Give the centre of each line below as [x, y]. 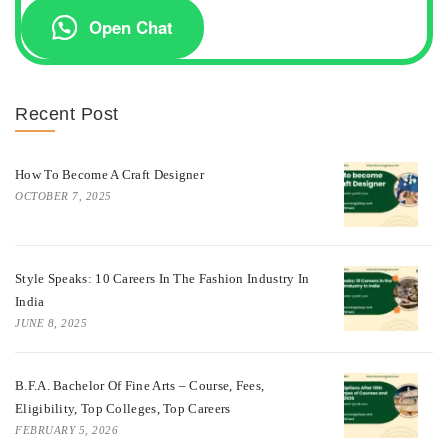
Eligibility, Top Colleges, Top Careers [123, 409]
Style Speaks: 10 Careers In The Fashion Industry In [162, 279]
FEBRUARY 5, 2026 [66, 430]
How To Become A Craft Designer [109, 174]
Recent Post [67, 113]
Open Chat [131, 27]
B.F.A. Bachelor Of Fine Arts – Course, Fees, [140, 386]
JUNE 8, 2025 [51, 323]
